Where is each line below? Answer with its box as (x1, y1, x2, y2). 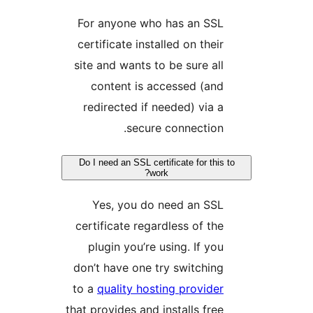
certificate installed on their (159, 37, 305, 52)
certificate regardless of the (156, 219, 305, 233)
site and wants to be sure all (155, 58, 305, 73)
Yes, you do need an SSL (173, 198, 305, 212)
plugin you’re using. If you (169, 240, 305, 254)
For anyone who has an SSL (159, 16, 305, 31)
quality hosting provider (178, 282, 305, 296)
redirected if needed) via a (164, 100, 305, 115)
